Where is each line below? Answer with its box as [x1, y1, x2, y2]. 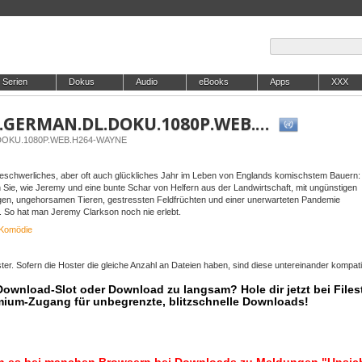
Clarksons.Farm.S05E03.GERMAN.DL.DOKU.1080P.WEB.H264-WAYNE [255, 112, 269, 135]
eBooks [199, 77, 229, 86]
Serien [2, 77, 27, 86]
